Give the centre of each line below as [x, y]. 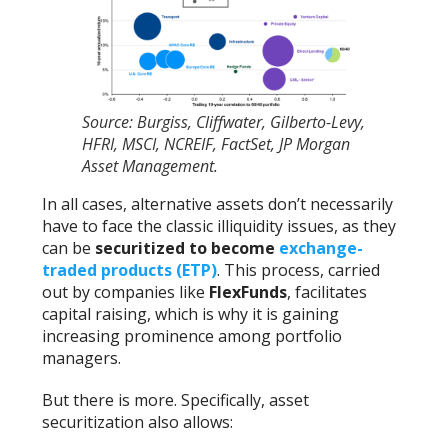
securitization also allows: [138, 421]
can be [69, 247]
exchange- [321, 247]
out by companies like [126, 291]
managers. [82, 357]
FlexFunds [248, 291]
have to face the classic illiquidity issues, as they [219, 225]
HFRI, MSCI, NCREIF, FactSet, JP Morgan [216, 143]
